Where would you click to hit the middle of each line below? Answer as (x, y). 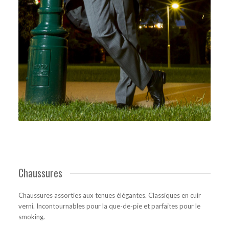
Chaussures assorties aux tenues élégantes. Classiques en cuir (109, 196)
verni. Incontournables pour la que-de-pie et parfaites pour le (109, 206)
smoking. (31, 217)
